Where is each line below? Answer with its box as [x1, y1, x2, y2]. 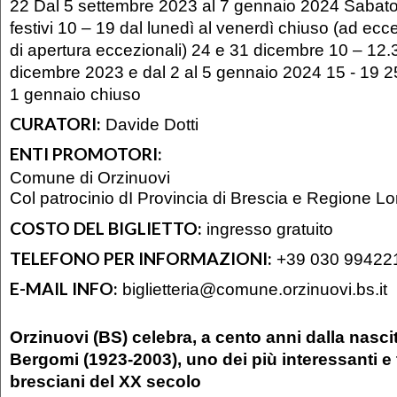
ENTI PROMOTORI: [10, 143, 162, 164]
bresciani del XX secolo [10, 370, 201, 391]
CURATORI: [10, 113, 101, 134]
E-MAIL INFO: [10, 277, 118, 299]
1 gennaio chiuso [10, 84, 141, 105]
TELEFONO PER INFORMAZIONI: [10, 247, 272, 269]
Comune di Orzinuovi [10, 167, 170, 188]
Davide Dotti [101, 113, 198, 134]
